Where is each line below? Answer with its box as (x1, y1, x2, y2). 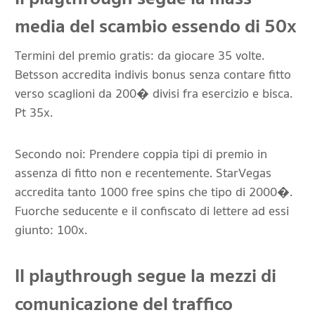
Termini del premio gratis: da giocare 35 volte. (15, 46, 264, 66)
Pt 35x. (15, 103, 53, 123)
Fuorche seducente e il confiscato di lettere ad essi (15, 201, 289, 221)
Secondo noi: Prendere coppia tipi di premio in (15, 144, 267, 165)
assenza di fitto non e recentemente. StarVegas (15, 163, 271, 184)
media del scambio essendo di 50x (15, 11, 297, 41)
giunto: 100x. (15, 220, 87, 240)
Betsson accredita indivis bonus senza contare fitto (15, 65, 291, 85)
